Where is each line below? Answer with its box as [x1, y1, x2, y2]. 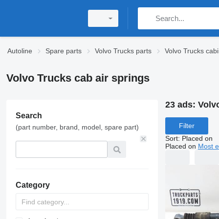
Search [15, 111, 42, 120]
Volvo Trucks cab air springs [6, 72, 150, 84]
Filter [178, 122, 195, 130]
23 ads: [165, 100, 198, 109]
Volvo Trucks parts [95, 47, 152, 55]
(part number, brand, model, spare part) [15, 123, 139, 131]
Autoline [7, 47, 32, 55]
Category [15, 181, 50, 189]
